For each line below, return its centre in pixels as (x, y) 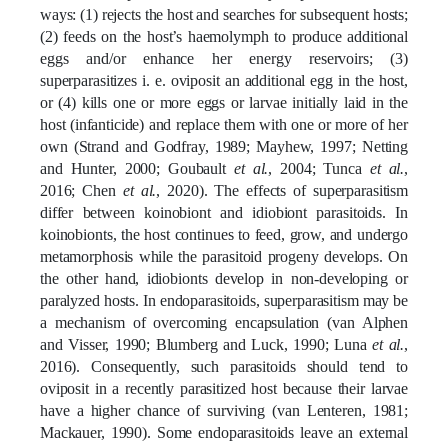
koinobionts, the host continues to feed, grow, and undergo (224, 234)
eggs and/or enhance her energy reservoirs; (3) (224, 58)
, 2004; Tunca (319, 168)
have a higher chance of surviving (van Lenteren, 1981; (224, 410)
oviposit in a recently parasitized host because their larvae (224, 388)
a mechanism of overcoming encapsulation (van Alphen (224, 322)
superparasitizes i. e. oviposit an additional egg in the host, (224, 80)
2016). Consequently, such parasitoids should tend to (224, 366)
